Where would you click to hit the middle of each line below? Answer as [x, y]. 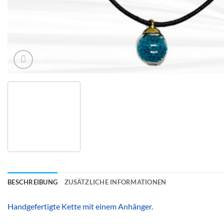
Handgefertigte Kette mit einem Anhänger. [80, 206]
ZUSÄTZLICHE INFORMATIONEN [115, 182]
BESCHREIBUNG [33, 182]
